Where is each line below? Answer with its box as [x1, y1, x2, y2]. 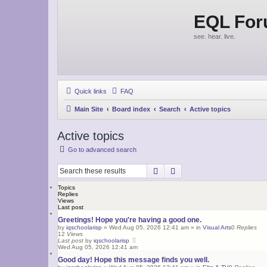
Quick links [74, 88, 107, 95]
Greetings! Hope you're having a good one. [58, 215, 201, 224]
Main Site [74, 105, 103, 113]
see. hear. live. [194, 33, 235, 40]
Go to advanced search [68, 146, 136, 153]
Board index [112, 105, 150, 113]
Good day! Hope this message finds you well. [58, 255, 209, 264]
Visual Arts [203, 223, 231, 231]
